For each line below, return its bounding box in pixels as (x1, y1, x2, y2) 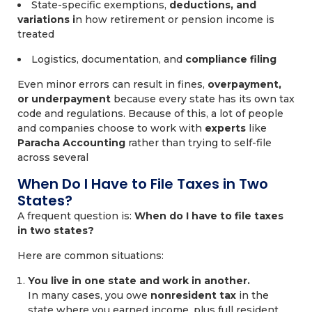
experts (205, 122, 246, 134)
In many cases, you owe (28, 289, 150, 302)
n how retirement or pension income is (75, 13, 274, 26)
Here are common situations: (17, 249, 164, 262)
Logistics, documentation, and (31, 53, 185, 65)
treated (17, 28, 54, 40)
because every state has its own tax (111, 93, 295, 105)
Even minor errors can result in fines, (17, 78, 208, 91)
